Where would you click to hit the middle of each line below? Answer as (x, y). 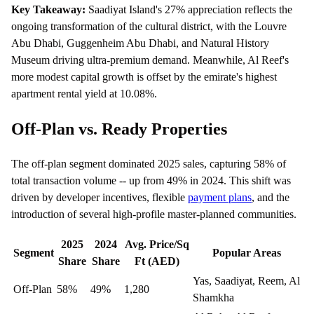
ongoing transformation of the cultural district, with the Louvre (149, 27)
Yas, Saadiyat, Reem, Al (246, 280)
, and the (271, 197)
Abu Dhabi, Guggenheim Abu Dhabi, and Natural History (140, 43)
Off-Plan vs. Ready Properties (119, 129)
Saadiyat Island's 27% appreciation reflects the (189, 10)
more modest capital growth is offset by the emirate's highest (144, 77)
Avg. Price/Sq (157, 244)
